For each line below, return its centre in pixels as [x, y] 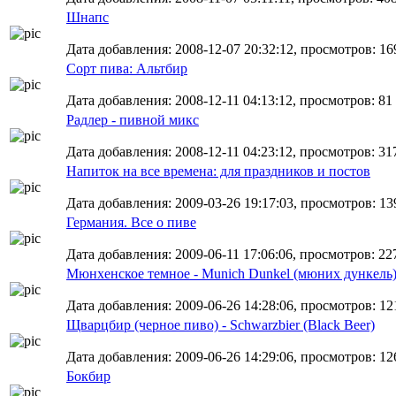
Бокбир [88, 376]
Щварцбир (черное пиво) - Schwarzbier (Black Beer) [221, 325]
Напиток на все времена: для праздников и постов [218, 171]
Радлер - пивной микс [133, 120]
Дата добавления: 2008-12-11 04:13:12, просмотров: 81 [229, 100]
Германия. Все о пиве [131, 222]
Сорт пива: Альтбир [127, 69]
